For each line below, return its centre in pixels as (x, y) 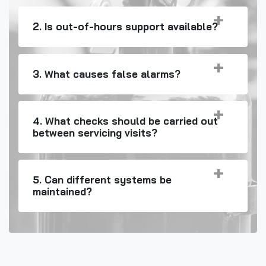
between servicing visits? (95, 132)
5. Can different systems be (102, 179)
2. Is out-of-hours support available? (125, 27)
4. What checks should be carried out (125, 121)
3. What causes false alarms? (107, 74)
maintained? (62, 191)
